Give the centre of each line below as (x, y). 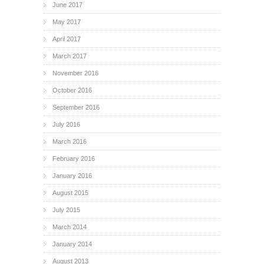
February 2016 (74, 159)
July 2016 (66, 124)
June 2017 (67, 5)
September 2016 (76, 107)
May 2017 (67, 22)
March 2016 (70, 141)
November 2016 (75, 73)
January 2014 (72, 244)
